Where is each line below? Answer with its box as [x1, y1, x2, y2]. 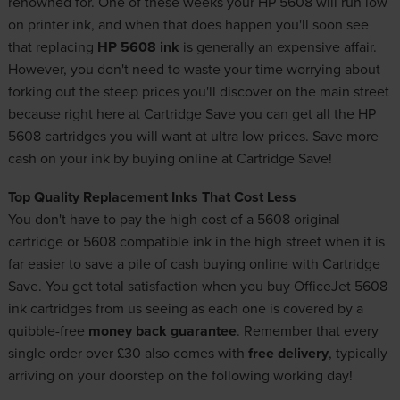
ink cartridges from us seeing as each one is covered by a [7, 297, 363, 318]
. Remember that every [236, 320, 379, 340]
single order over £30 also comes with [7, 342, 248, 362]
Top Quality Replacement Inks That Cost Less [7, 186, 296, 207]
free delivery [247, 342, 329, 363]
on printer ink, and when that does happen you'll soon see [7, 13, 369, 34]
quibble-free [7, 320, 88, 340]
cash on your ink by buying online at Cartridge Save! [7, 147, 332, 168]
